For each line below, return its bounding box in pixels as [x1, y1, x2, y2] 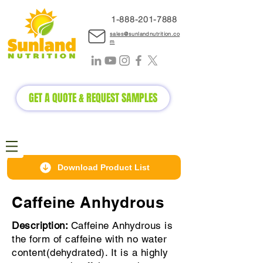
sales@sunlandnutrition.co [110, 31, 180, 37]
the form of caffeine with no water [12, 233, 167, 245]
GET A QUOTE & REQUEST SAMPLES [29, 90, 157, 106]
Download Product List [57, 163, 150, 172]
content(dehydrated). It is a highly [12, 247, 168, 258]
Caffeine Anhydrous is [70, 220, 173, 231]
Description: [12, 220, 71, 231]
